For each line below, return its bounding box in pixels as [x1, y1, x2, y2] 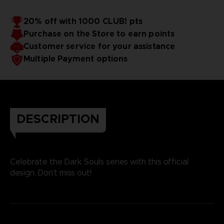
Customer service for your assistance [23, 40, 175, 51]
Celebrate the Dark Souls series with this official [9, 156, 188, 166]
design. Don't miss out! [9, 167, 91, 177]
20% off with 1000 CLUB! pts [23, 15, 143, 26]
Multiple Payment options [23, 53, 128, 64]
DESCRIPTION [16, 111, 99, 126]
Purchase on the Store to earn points [23, 28, 175, 39]
